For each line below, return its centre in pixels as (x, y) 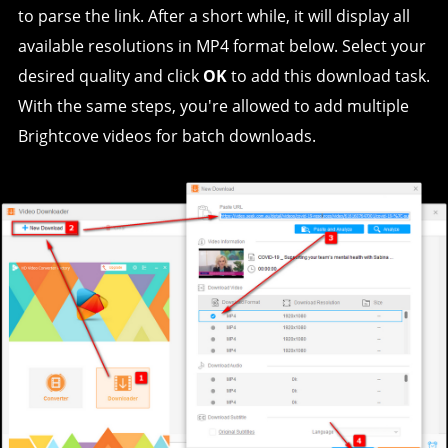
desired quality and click (110, 75)
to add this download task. (328, 75)
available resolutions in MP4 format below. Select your (221, 45)
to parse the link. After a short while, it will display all (213, 15)
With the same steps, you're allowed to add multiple (213, 105)
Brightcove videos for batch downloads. (166, 135)
